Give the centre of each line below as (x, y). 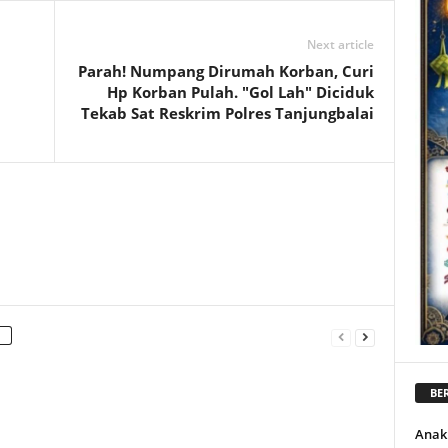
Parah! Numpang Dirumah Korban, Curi (225, 71)
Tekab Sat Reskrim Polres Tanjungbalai (227, 113)
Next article (340, 44)
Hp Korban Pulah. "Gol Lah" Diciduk (240, 92)
